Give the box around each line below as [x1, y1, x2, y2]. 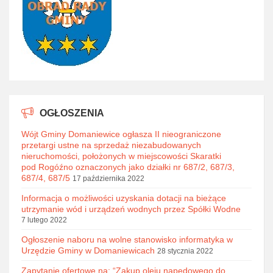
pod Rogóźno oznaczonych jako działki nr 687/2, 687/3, [21, 162, 235, 172]
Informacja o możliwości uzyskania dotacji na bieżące [21, 193, 226, 203]
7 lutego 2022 [21, 216, 67, 224]
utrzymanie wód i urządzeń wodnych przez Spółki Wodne [21, 204, 241, 214]
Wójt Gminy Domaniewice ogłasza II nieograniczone [21, 129, 221, 139]
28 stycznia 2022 [157, 247, 213, 255]
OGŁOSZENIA [40, 108, 104, 118]
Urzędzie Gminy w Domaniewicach [21, 246, 155, 255]
